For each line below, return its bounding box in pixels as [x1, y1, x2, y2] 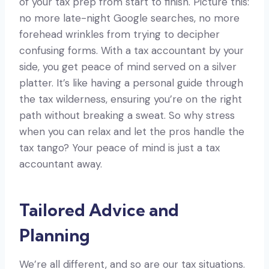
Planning [19, 224, 90, 246]
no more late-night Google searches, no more [19, 11, 240, 25]
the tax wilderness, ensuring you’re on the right [19, 92, 242, 106]
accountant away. [19, 157, 102, 171]
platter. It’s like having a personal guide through [19, 76, 243, 89]
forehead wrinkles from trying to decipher [19, 27, 220, 41]
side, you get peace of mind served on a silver [19, 59, 237, 73]
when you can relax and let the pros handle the [19, 124, 244, 138]
